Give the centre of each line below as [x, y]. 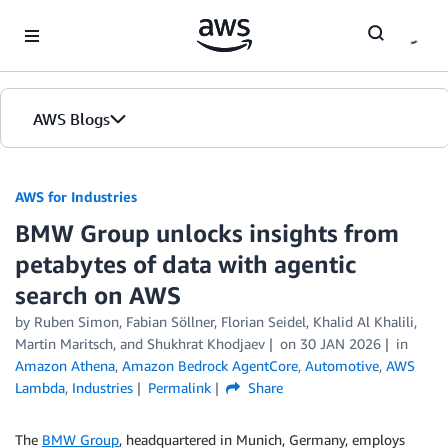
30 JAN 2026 [340, 343]
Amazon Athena [65, 365]
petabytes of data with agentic [185, 264]
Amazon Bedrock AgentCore [210, 365]
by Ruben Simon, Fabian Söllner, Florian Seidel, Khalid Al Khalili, [216, 321]
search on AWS [98, 295]
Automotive [342, 365]
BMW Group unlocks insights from [207, 233]
